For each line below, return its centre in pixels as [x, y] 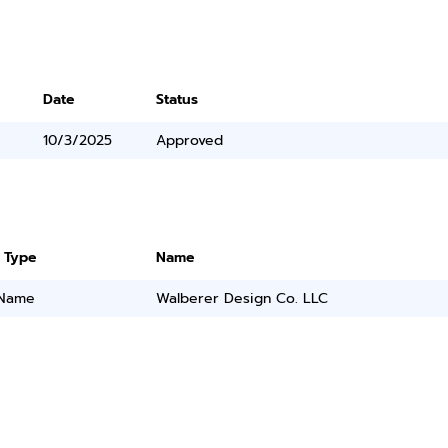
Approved [190, 140]
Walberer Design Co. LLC [242, 298]
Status [177, 99]
